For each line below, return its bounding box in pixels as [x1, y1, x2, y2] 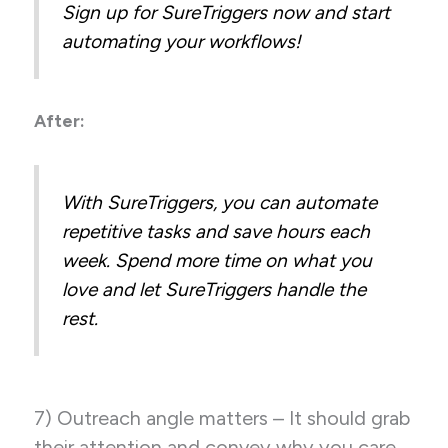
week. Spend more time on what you [62, 248, 373, 272]
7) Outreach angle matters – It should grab [34, 406, 411, 431]
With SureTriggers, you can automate [62, 190, 378, 214]
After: [34, 111, 90, 132]
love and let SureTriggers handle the [62, 277, 367, 301]
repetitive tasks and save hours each [62, 219, 371, 243]
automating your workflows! [62, 29, 302, 53]
